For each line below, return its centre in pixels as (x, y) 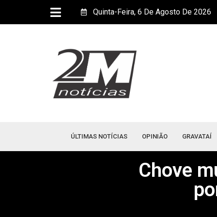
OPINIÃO (155, 136)
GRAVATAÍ (197, 136)
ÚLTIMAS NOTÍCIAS (99, 136)
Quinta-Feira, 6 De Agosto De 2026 (152, 12)
